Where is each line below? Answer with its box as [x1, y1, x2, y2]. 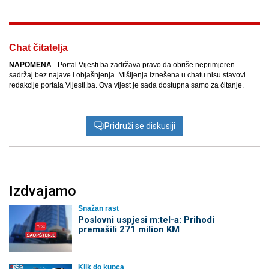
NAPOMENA [9, 61, 52, 70]
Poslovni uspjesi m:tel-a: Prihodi [77, 214, 214, 226]
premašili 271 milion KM [77, 224, 180, 235]
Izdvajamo [9, 183, 76, 200]
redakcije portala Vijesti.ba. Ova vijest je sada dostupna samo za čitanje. [9, 81, 244, 90]
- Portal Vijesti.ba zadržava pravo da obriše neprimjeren [52, 61, 235, 70]
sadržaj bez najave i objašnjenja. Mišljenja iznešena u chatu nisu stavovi [9, 71, 246, 80]
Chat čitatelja [9, 43, 68, 53]
